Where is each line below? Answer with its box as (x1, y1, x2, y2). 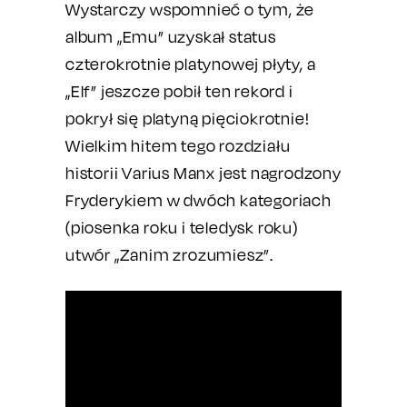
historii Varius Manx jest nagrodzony (65, 164, 342, 183)
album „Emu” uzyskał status (65, 27, 276, 46)
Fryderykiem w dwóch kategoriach (65, 191, 332, 210)
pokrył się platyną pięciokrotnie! (65, 109, 310, 128)
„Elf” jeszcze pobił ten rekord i (65, 82, 293, 101)
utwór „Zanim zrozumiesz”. (65, 245, 274, 264)
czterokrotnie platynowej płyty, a (65, 55, 316, 74)
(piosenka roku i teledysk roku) (65, 218, 298, 237)
